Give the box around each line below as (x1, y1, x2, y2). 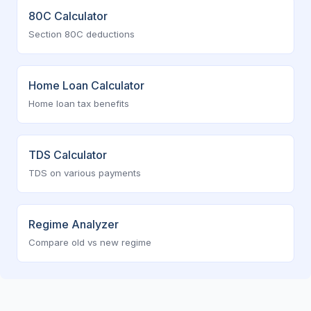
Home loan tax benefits (28, 98, 129, 109)
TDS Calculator (28, 148, 107, 162)
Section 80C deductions (28, 28, 135, 40)
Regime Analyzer (28, 217, 119, 231)
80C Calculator (28, 9, 108, 23)
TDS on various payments (28, 167, 141, 178)
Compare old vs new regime (28, 237, 151, 248)
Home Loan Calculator (28, 78, 144, 92)
